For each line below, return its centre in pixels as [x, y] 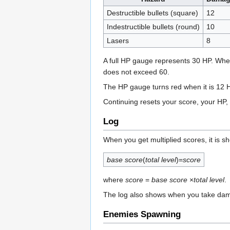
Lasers [118, 40]
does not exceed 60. [136, 72]
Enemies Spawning [142, 215]
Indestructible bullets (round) [153, 26]
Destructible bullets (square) [152, 13]
